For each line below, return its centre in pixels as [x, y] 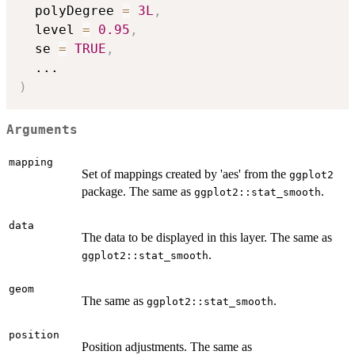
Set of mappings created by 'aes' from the [185, 174]
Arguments [42, 130]
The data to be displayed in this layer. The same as [207, 238]
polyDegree [71, 11]
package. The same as [138, 192]
